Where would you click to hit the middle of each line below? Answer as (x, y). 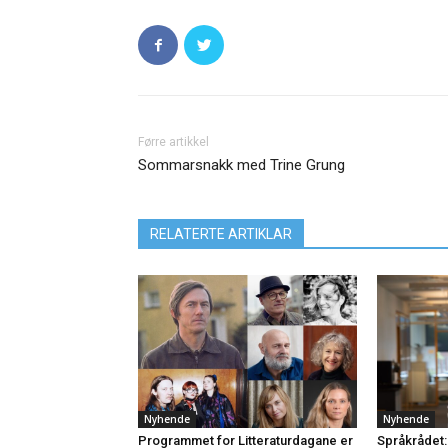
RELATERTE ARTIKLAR (221, 234)
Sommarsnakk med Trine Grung (241, 165)
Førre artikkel (173, 142)
